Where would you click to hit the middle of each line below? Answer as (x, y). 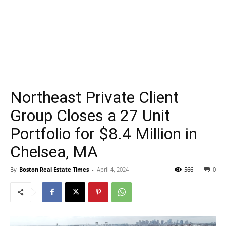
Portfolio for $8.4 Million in (104, 133)
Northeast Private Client (94, 97)
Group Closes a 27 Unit (90, 115)
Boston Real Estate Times (54, 169)
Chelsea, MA (54, 152)
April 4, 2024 (113, 169)
